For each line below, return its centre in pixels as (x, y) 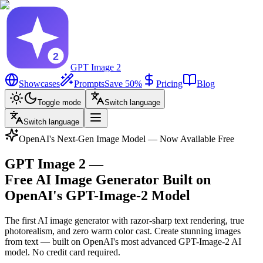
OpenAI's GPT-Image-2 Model (97, 195)
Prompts (89, 84)
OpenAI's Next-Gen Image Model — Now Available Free (127, 139)
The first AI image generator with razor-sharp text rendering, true (124, 220)
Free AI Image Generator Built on (108, 179)
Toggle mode (59, 102)
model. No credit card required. (63, 252)
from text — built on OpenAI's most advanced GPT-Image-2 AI (123, 241)
